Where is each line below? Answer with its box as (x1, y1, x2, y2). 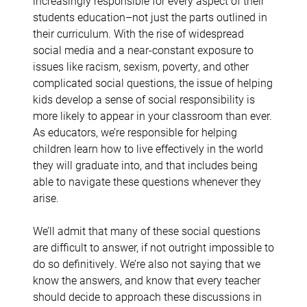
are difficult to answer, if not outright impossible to (33, 239, 274, 254)
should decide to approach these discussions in (33, 288, 262, 304)
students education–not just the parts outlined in (33, 9, 267, 24)
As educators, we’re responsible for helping (33, 124, 237, 139)
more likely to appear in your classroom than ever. (33, 108, 272, 123)
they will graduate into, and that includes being (33, 157, 258, 172)
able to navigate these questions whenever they (33, 173, 261, 188)
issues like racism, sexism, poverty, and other (33, 58, 249, 73)
